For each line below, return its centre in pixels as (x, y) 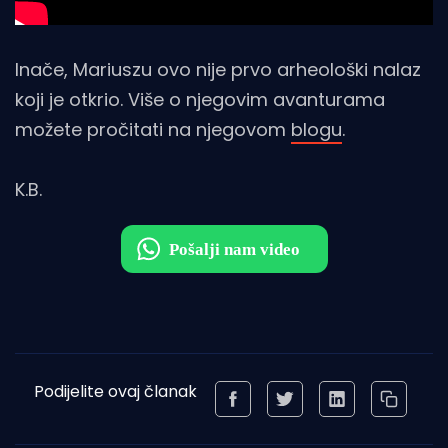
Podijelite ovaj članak (115, 392)
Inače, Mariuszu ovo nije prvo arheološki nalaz (218, 70)
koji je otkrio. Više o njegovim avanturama (200, 100)
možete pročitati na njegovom (153, 130)
